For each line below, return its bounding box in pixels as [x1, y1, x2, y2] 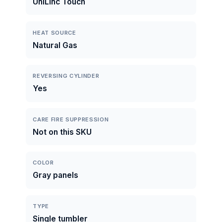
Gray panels [33, 170, 79, 180]
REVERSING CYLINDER [33, 72, 100, 80]
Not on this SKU [33, 127, 92, 137]
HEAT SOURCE [33, 29, 76, 36]
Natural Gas [33, 40, 78, 50]
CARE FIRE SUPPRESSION [33, 115, 109, 123]
